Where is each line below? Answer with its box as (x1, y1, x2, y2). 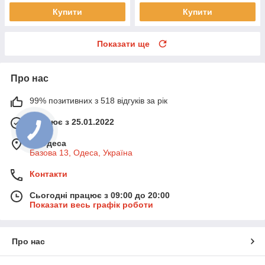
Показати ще (97, 38, 150, 49)
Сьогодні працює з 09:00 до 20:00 (30, 190, 170, 200)
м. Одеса (30, 138, 66, 148)
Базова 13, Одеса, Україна (30, 147, 132, 157)
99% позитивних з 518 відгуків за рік (30, 95, 167, 105)
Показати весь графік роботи (30, 199, 153, 209)
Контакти (30, 169, 67, 179)
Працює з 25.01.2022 (30, 117, 114, 127)
